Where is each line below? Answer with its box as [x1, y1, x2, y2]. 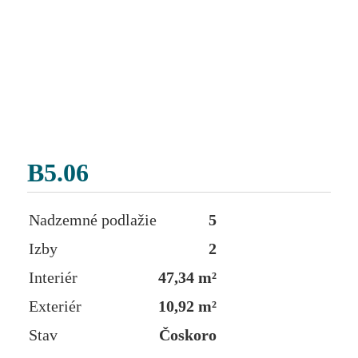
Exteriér [29, 297, 82, 316]
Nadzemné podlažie [29, 211, 157, 229]
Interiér [29, 268, 78, 287]
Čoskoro [159, 326, 217, 344]
